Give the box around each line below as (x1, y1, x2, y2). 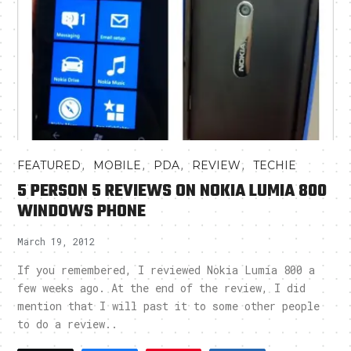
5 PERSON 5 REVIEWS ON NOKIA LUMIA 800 (17, 178, 327, 205)
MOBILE (93, 158, 142, 173)
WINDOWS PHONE (17, 198, 147, 226)
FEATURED (17, 158, 81, 173)
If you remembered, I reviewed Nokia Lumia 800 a (17, 262, 316, 278)
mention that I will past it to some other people (17, 299, 320, 314)
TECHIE (253, 158, 297, 173)
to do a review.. (17, 317, 118, 332)
